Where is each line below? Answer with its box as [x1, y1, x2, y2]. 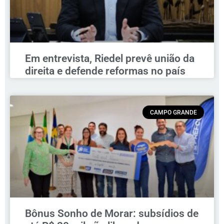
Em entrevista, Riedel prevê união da [25, 52, 194, 65]
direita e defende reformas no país [25, 65, 185, 77]
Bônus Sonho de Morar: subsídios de [25, 207, 198, 220]
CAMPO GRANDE [149, 108, 197, 116]
